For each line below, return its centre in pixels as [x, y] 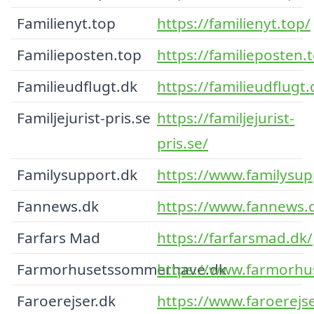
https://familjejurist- [226, 117]
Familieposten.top [79, 54]
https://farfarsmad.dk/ [235, 237]
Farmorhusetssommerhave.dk [122, 269]
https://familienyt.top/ [234, 23]
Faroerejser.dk [66, 300]
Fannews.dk [58, 206]
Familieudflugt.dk [77, 86]
